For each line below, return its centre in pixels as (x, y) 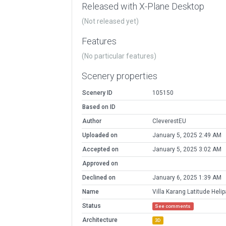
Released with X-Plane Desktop (143, 7)
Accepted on (100, 150)
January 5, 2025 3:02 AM (187, 150)
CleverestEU (169, 121)
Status (91, 206)
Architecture (100, 220)
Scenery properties (119, 76)
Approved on (100, 164)
